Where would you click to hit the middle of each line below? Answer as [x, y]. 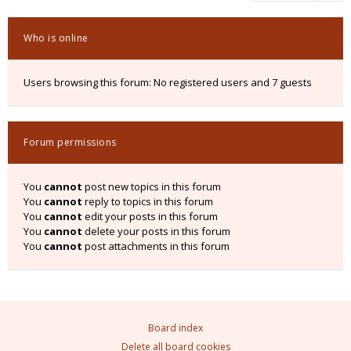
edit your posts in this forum [150, 216]
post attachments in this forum [156, 246]
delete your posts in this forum [156, 231]
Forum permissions [70, 142]
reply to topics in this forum [148, 201]
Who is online [56, 38]
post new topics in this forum [152, 186]
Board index [175, 327]
